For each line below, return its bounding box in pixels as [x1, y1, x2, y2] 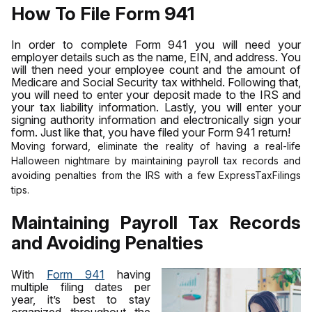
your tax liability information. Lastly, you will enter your [11, 100, 301, 115]
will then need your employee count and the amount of [11, 63, 301, 77]
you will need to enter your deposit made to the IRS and [11, 88, 301, 102]
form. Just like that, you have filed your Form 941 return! [11, 125, 290, 140]
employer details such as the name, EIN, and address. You [11, 50, 301, 65]
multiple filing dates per [11, 279, 150, 294]
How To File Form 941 [11, 2, 194, 24]
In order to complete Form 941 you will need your [11, 38, 301, 52]
